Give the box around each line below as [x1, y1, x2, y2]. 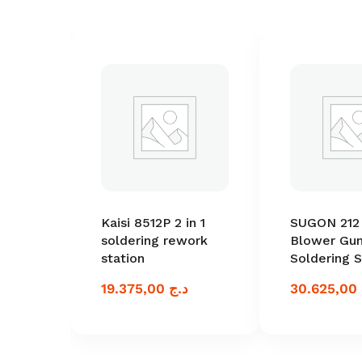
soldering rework [101, 232, 208, 248]
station [101, 250, 145, 266]
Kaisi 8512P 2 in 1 [101, 214, 205, 230]
